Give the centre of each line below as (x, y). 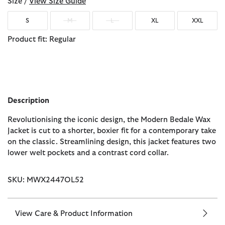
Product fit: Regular (42, 40)
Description (28, 101)
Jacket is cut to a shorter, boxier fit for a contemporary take (112, 131)
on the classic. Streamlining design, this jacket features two (112, 142)
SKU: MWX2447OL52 (46, 180)
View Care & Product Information (74, 214)
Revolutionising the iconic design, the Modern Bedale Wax (109, 120)
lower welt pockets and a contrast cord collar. (88, 153)
